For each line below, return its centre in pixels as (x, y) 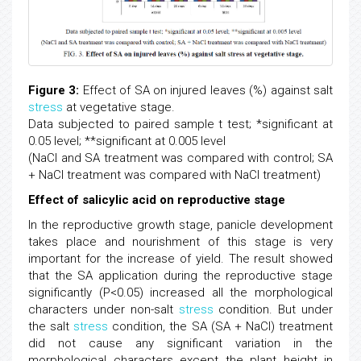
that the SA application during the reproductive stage (180, 276)
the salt (51, 327)
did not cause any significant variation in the (180, 344)
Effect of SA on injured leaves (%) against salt (206, 91)
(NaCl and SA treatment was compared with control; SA (180, 158)
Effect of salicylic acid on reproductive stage (157, 200)
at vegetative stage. (119, 108)
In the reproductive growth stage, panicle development (180, 225)
